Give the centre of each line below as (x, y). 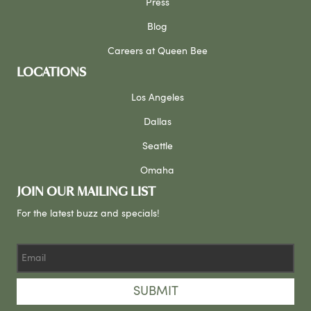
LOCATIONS (51, 73)
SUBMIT (155, 291)
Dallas (157, 122)
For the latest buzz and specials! (88, 213)
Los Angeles (157, 98)
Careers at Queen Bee (157, 51)
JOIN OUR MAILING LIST (86, 192)
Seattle (157, 146)
